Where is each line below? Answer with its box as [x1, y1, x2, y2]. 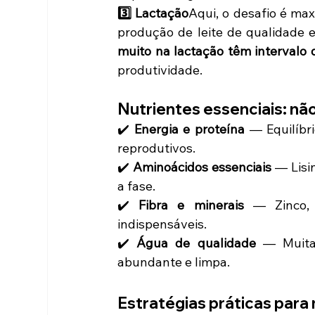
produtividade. [117, 61, 203, 78]
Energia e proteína [134, 120, 245, 137]
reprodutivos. [117, 139, 196, 156]
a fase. [117, 177, 156, 194]
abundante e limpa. [117, 253, 231, 270]
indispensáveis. [117, 215, 207, 232]
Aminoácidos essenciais [133, 158, 272, 175]
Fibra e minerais [139, 196, 244, 213]
